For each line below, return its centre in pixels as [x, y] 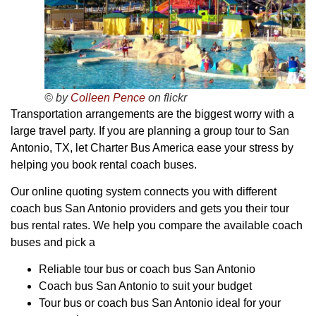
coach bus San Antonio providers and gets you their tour [150, 208]
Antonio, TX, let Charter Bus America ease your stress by [152, 147]
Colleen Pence [108, 97]
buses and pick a [53, 242]
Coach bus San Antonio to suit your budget [145, 286]
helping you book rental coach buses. [104, 164]
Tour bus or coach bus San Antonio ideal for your [160, 303]
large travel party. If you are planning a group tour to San [150, 130]
